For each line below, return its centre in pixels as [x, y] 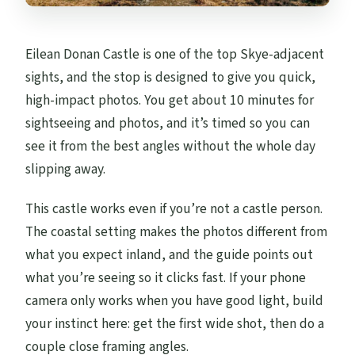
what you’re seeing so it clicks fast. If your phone [166, 278]
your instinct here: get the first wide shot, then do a [175, 324]
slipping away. [66, 170]
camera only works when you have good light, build [175, 301]
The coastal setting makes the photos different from [177, 232]
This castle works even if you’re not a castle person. [174, 209]
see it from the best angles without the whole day [171, 147]
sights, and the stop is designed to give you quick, [171, 78]
